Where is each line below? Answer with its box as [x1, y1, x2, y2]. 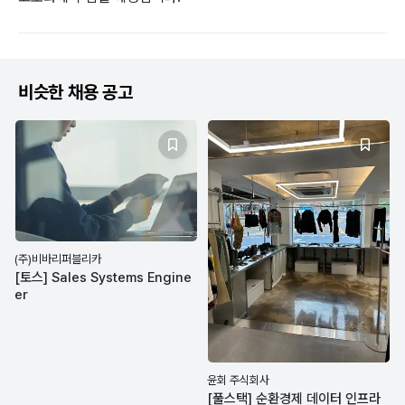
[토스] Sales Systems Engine [14, 269, 192, 287]
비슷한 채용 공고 [18, 81, 133, 104]
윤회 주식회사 [207, 373, 269, 388]
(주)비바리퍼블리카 [14, 252, 101, 267]
